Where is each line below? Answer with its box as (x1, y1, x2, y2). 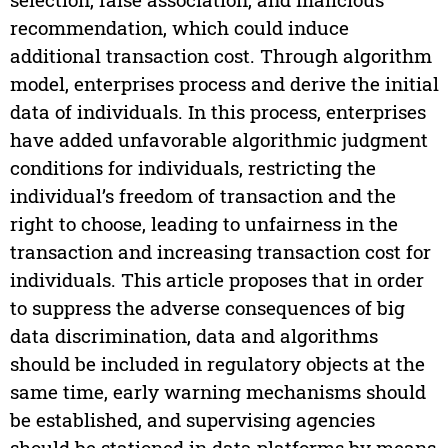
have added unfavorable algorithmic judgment (9, 127, 428, 153)
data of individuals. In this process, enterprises (9, 99, 426, 125)
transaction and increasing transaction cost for (9, 239, 431, 265)
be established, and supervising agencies (9, 407, 375, 433)
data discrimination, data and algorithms (9, 323, 378, 349)
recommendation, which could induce (9, 15, 349, 41)
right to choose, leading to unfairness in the (9, 211, 398, 237)
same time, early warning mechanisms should (9, 379, 426, 405)
